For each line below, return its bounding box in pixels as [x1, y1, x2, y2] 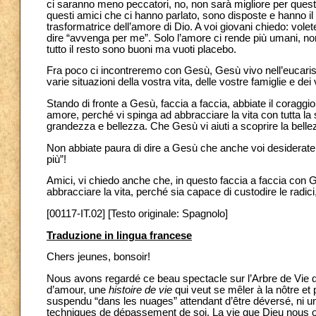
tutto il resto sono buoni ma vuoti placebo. [47, 43, 236, 55]
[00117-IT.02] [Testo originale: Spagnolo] [47, 208, 228, 219]
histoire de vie [109, 284, 172, 296]
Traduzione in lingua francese [47, 229, 192, 241]
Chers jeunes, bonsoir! [47, 251, 150, 263]
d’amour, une [47, 284, 109, 296]
